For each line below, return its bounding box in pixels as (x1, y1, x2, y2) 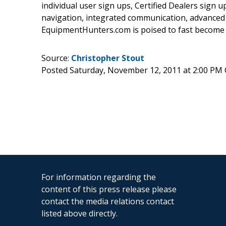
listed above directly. (41, 207, 118, 219)
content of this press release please (41, 183, 177, 195)
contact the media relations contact (41, 195, 174, 207)
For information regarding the (41, 171, 156, 183)
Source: (41, 52, 71, 64)
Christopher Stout (71, 52, 144, 64)
